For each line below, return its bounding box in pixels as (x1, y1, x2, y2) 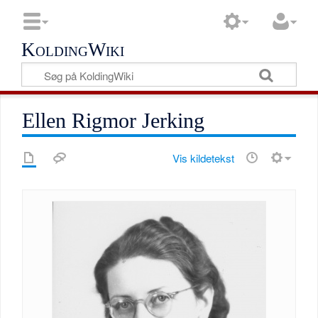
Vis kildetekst (172, 150, 234, 166)
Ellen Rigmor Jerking (22, 109, 205, 133)
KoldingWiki (21, 39, 125, 60)
